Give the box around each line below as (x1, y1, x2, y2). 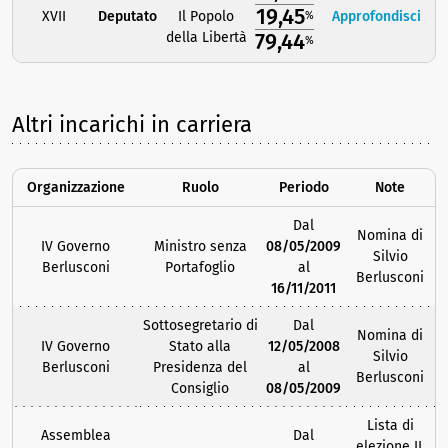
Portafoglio (165, 259, 235, 277)
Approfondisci (332, 8, 421, 26)
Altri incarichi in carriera (12, 111, 252, 139)
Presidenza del (153, 359, 247, 377)
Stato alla (169, 338, 231, 356)
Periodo (278, 179, 329, 197)
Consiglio (171, 380, 229, 398)
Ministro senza (153, 238, 247, 256)
